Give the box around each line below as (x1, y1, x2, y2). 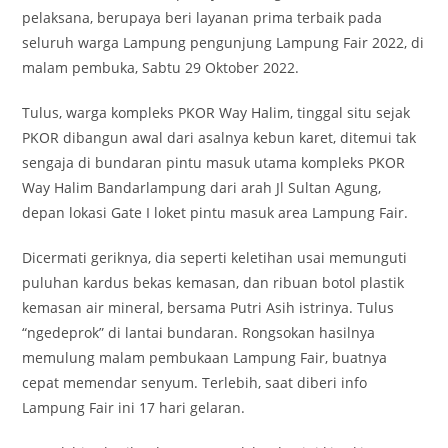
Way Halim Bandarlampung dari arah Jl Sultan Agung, (22, 178, 382, 198)
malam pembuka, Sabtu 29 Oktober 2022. (22, 58, 300, 78)
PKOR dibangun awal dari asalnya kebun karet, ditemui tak (22, 128, 417, 148)
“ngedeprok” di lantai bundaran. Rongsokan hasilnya (22, 323, 376, 343)
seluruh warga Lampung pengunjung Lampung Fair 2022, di (22, 33, 425, 53)
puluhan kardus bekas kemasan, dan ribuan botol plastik (22, 273, 405, 293)
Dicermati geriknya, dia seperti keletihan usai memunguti (22, 248, 408, 268)
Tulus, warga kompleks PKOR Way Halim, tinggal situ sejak (22, 103, 411, 123)
